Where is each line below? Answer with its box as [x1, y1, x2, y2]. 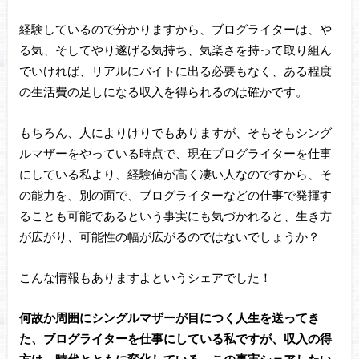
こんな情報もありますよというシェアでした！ [18, 269, 272, 284]
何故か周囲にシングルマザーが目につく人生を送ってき [18, 310, 320, 325]
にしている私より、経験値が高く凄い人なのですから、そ [18, 166, 332, 181]
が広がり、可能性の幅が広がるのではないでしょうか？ [18, 228, 320, 244]
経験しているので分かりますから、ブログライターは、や [18, 22, 332, 37]
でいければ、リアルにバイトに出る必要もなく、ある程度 [18, 63, 332, 79]
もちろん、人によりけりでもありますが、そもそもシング [18, 124, 332, 139]
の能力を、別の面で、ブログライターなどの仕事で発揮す [18, 187, 332, 202]
